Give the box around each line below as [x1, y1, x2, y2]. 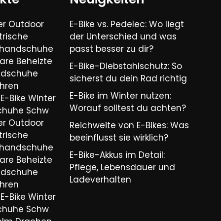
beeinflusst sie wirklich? [70, 131, 169, 144]
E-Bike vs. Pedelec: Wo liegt [70, 18, 184, 30]
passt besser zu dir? [70, 42, 154, 55]
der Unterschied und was [70, 30, 177, 42]
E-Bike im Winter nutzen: [70, 89, 172, 102]
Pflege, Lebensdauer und [70, 161, 176, 173]
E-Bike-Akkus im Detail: [70, 148, 165, 161]
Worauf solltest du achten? [70, 102, 186, 114]
